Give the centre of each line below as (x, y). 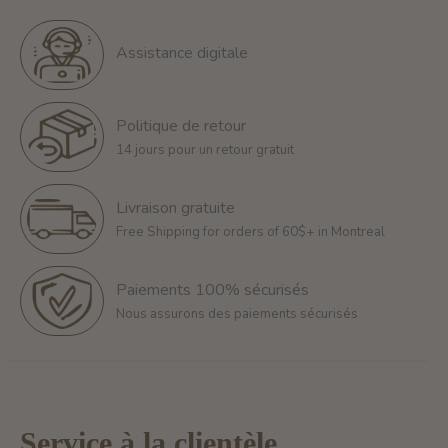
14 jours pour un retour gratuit (205, 149)
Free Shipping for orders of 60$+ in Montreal (250, 231)
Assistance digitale (182, 52)
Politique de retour (181, 125)
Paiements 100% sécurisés (212, 289)
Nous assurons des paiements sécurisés (237, 313)
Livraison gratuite (175, 207)
